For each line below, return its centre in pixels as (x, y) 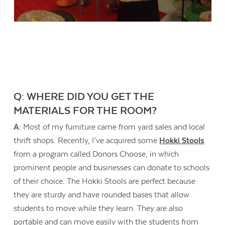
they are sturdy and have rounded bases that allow (102, 195)
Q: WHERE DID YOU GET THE (84, 97)
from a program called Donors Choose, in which (96, 154)
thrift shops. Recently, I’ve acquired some (87, 141)
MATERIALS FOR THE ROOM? (85, 111)
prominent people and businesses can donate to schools (112, 168)
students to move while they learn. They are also (98, 209)
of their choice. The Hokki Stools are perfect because (105, 182)
